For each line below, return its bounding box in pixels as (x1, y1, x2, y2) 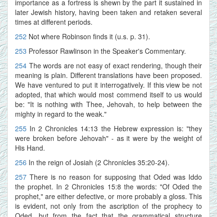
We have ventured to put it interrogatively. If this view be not (15, 79, 202, 90)
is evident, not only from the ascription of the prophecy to (15, 201, 202, 211)
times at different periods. (15, 16, 93, 27)
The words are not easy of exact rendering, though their (29, 60, 202, 70)
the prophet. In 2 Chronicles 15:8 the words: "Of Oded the (15, 181, 202, 191)
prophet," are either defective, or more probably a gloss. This (15, 191, 202, 201)
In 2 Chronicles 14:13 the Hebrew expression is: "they (30, 123, 202, 133)
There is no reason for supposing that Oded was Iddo (30, 171, 202, 182)
